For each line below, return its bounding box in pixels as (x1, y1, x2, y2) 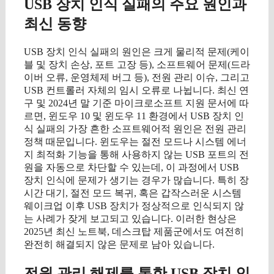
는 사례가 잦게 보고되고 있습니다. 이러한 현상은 (24, 213, 237, 224)
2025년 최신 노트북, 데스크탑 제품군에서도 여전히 (24, 226, 244, 237)
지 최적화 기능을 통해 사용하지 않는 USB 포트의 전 (24, 149, 249, 160)
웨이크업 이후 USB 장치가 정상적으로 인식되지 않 (24, 201, 244, 212)
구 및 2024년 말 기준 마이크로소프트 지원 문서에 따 (24, 98, 249, 109)
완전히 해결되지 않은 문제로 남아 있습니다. (24, 239, 215, 250)
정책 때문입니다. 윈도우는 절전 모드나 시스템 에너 (24, 136, 246, 147)
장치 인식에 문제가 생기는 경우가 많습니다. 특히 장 (24, 175, 249, 186)
